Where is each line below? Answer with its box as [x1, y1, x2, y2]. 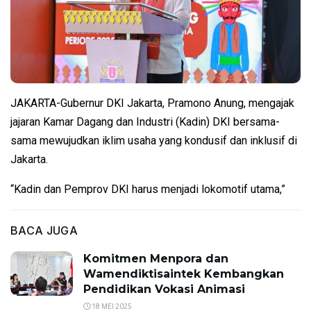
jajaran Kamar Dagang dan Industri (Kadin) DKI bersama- [10, 115, 280, 128]
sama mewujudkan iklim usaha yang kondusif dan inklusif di [10, 134, 297, 147]
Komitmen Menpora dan [83, 252, 228, 265]
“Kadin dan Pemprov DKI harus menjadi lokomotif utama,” [10, 183, 285, 196]
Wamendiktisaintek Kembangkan [83, 267, 284, 280]
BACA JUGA [10, 224, 78, 237]
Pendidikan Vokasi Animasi [83, 283, 245, 296]
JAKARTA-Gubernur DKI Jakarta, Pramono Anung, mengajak [10, 96, 294, 110]
